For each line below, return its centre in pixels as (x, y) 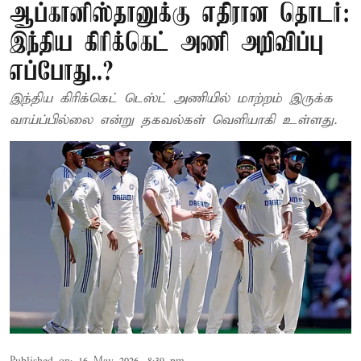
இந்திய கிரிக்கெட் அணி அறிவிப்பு (167, 44)
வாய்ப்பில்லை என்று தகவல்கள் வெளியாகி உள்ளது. (173, 120)
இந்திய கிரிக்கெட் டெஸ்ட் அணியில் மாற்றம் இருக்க (171, 99)
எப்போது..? (62, 73)
